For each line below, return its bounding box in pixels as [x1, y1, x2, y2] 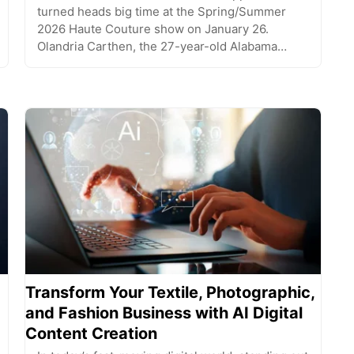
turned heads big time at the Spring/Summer [36, 3, 286, 19]
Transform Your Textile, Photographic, [24, 283, 314, 303]
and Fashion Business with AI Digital [24, 303, 303, 323]
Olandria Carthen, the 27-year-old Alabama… [36, 38, 287, 54]
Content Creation [24, 324, 157, 344]
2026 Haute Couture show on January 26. [36, 21, 269, 36]
